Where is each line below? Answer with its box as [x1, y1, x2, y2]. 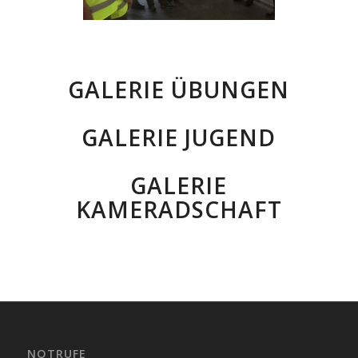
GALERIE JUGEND [82, 122, 276, 153]
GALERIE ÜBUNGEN [68, 74, 290, 105]
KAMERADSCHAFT [75, 194, 282, 225]
